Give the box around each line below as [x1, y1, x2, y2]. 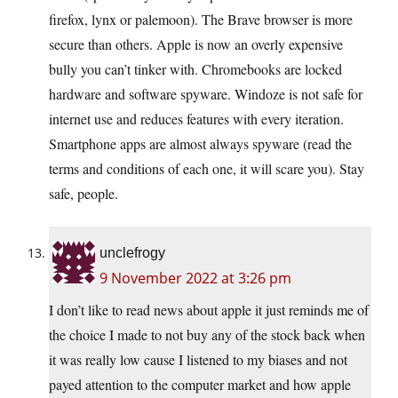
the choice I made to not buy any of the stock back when [49, 325, 365, 345]
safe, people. [49, 184, 118, 203]
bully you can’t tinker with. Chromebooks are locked [49, 60, 342, 79]
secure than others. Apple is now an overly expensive [49, 35, 343, 54]
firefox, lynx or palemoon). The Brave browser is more [49, 10, 353, 29]
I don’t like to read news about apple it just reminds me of [49, 300, 369, 320]
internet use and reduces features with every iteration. [49, 109, 344, 129]
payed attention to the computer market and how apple [49, 375, 351, 394]
